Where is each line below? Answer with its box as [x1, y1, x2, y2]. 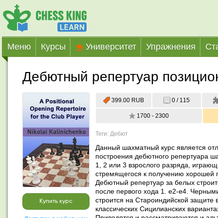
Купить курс [39, 198, 73, 204]
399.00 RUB [111, 96, 144, 104]
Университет [83, 42, 136, 52]
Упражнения [146, 42, 196, 52]
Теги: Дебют [95, 130, 128, 137]
